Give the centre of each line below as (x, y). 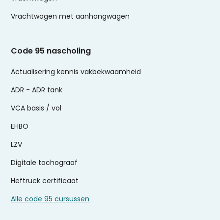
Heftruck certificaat (45, 181)
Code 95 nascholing (51, 51)
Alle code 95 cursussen (50, 199)
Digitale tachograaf (44, 163)
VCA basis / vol (36, 108)
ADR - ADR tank (37, 90)
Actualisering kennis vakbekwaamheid (76, 72)
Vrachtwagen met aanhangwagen (70, 16)
